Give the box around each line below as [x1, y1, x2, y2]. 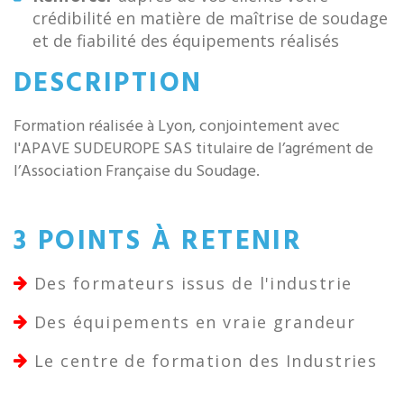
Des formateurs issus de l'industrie [34, 272, 353, 295]
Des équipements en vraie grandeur [34, 311, 356, 334]
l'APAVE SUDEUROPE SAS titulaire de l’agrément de [14, 136, 373, 163]
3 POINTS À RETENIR [14, 220, 303, 264]
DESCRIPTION [14, 62, 203, 106]
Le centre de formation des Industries [34, 350, 378, 372]
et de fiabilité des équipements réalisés [32, 30, 339, 52]
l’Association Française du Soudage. [14, 159, 260, 186]
